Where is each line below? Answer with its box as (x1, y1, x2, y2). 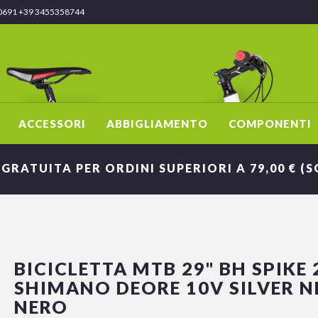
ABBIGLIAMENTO (106, 117, 208, 130)
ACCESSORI (18, 117, 86, 130)
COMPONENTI (228, 117, 312, 130)
